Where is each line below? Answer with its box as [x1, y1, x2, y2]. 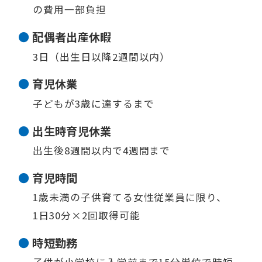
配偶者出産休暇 [32, 29, 112, 46]
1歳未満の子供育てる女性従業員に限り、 [33, 190, 227, 205]
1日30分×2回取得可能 [33, 208, 140, 223]
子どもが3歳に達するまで [33, 96, 154, 111]
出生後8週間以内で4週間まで [33, 143, 171, 157]
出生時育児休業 [32, 122, 112, 139]
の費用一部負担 [33, 2, 106, 17]
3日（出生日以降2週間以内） [33, 49, 171, 64]
